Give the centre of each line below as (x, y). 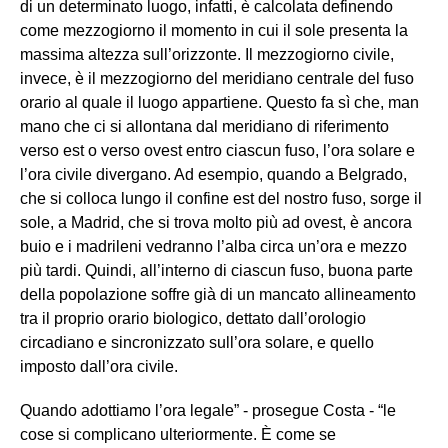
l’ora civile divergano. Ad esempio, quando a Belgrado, (213, 175)
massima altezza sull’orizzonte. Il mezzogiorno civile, (207, 55)
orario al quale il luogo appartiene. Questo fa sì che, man (219, 103)
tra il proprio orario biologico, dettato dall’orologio (193, 319)
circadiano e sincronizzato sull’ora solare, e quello (197, 343)
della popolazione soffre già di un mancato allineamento (218, 295)
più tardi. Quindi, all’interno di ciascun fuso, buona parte (216, 271)
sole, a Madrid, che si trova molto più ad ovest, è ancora (216, 223)
